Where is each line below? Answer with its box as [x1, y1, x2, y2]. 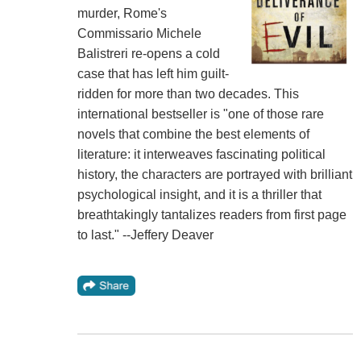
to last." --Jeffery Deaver [77, 227, 214, 242]
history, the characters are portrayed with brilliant [77, 167, 352, 181]
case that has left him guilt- [77, 66, 229, 81]
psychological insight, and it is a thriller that [77, 187, 322, 201]
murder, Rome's [77, 6, 167, 20]
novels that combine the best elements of [77, 127, 309, 141]
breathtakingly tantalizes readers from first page [77, 207, 346, 222]
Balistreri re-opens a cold [77, 46, 220, 60]
